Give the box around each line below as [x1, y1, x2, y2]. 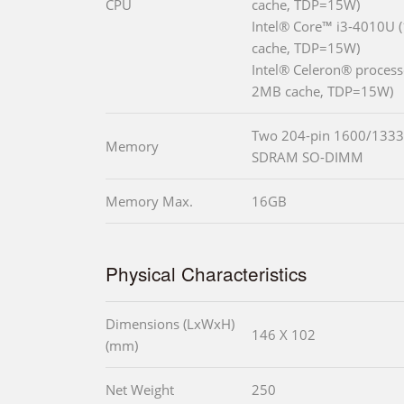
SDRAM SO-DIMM [252, 147, 363, 166]
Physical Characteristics [106, 259, 307, 287]
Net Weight [106, 380, 174, 399]
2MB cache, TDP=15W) [252, 81, 393, 100]
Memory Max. [106, 191, 193, 210]
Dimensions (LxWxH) [106, 314, 234, 333]
